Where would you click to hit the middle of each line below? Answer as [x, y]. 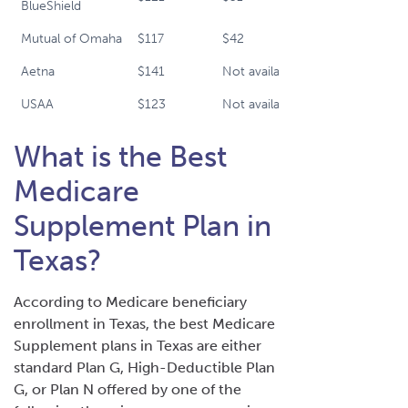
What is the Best [120, 156]
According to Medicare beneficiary [130, 301]
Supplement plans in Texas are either [138, 345]
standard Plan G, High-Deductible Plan [144, 367]
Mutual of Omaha [71, 38]
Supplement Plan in [143, 225]
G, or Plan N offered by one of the [127, 389]
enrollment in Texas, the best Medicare [144, 323]
